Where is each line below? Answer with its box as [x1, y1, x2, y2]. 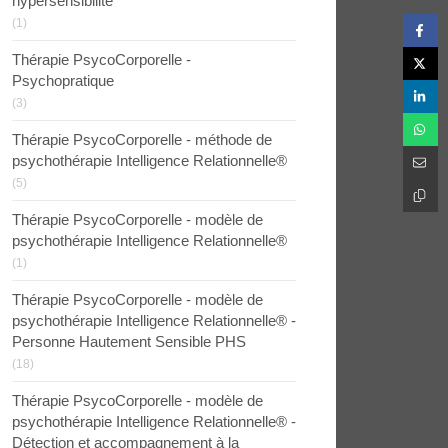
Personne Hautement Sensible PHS [12, 333, 246, 350]
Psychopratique [12, 72, 114, 89]
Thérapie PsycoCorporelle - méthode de [12, 131, 272, 148]
